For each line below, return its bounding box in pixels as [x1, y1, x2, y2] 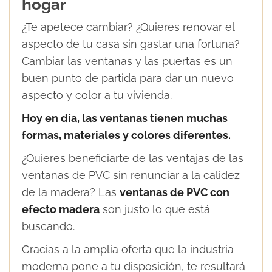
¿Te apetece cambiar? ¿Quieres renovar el [22, 21, 234, 34]
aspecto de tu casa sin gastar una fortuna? [22, 38, 240, 51]
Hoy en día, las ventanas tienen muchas [22, 112, 228, 125]
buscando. [22, 220, 75, 233]
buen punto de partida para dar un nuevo [22, 72, 234, 85]
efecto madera [22, 203, 100, 216]
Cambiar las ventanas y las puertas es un [22, 55, 233, 68]
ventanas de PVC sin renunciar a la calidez [22, 169, 240, 182]
